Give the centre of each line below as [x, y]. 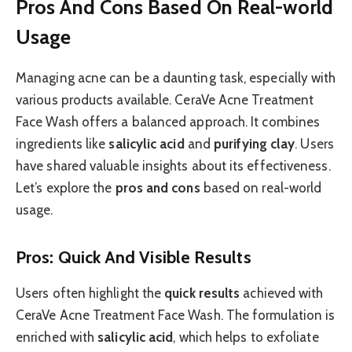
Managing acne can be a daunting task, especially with [176, 78]
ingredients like [62, 144]
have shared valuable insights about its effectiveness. [173, 166]
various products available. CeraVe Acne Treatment [165, 100]
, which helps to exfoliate [246, 337]
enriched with [57, 337]
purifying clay [255, 144]
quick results [202, 293]
